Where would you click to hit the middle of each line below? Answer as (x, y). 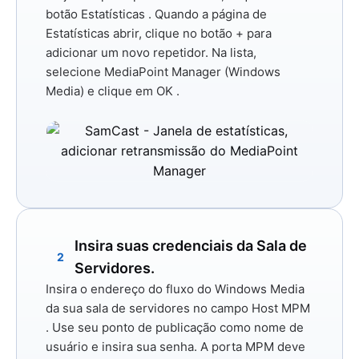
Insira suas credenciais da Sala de (191, 245)
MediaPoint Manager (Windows (192, 71)
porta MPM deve (258, 346)
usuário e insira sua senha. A (129, 346)
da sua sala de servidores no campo (149, 308)
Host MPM (281, 308)
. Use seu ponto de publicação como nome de (175, 327)
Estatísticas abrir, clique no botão (141, 33)
